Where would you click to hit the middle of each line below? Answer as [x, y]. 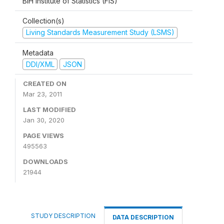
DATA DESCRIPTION [143, 217]
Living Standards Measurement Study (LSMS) [100, 32]
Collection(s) [43, 21]
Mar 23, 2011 [42, 94]
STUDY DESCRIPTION [63, 216]
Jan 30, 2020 [44, 120]
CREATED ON [45, 83]
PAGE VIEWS [43, 135]
